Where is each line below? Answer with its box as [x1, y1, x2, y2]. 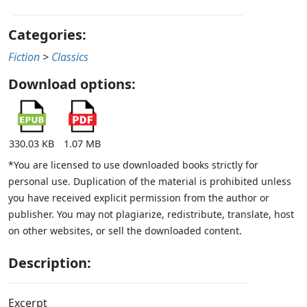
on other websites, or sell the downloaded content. [8, 224, 242, 238]
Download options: [8, 75, 136, 94]
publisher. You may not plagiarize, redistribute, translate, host [8, 208, 294, 221]
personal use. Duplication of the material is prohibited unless [8, 175, 291, 188]
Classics [51, 49, 88, 65]
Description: [8, 254, 91, 273]
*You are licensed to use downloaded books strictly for [8, 158, 258, 172]
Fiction [8, 49, 40, 65]
